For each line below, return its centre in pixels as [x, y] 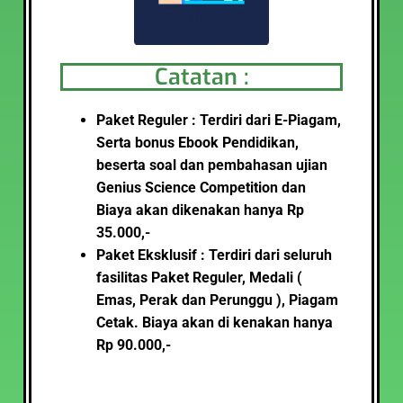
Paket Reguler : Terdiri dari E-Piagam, [219, 120]
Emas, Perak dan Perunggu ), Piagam [217, 300]
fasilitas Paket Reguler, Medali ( [199, 278]
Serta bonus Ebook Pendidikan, [197, 143]
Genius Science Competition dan [201, 188]
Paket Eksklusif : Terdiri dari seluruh [214, 255]
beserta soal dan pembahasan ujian [212, 165]
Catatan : [201, 77]
